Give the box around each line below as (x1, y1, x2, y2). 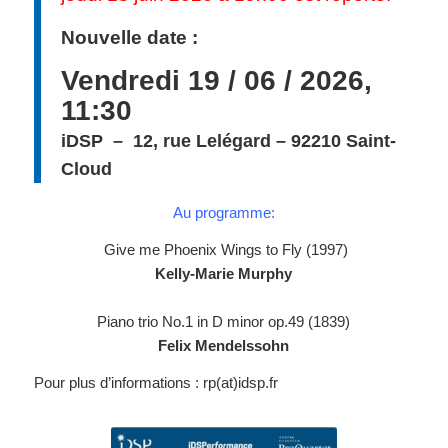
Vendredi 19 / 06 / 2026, (60, 64, 372, 96)
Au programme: (172, 204, 275, 222)
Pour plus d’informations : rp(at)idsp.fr (33, 373, 278, 391)
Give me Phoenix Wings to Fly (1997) (99, 240, 348, 258)
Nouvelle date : (60, 26, 198, 48)
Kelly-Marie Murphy (155, 264, 293, 282)
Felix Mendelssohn (158, 336, 290, 354)
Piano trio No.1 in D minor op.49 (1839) (97, 312, 351, 330)
